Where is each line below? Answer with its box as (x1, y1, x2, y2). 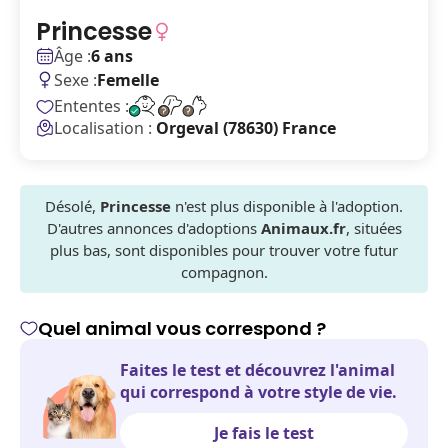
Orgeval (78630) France (156, 117, 336, 139)
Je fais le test (214, 422, 314, 444)
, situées (345, 218, 402, 238)
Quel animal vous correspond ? (38, 316, 326, 341)
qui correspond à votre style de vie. (120, 381, 397, 403)
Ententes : (54, 95, 129, 117)
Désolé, (45, 196, 100, 216)
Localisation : (54, 117, 156, 139)
